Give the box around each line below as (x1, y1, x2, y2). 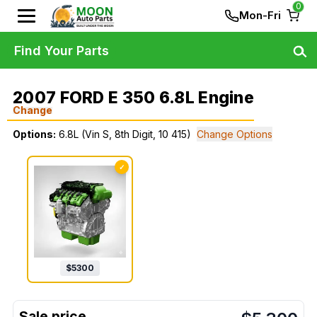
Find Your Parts (14, 42, 109, 58)
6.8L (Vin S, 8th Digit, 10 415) (59, 128, 191, 140)
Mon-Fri (239, 8, 281, 22)
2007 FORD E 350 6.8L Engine (13, 88, 255, 108)
